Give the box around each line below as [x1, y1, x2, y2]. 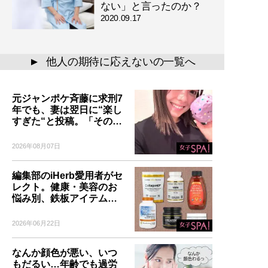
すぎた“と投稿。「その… [12, 115, 122, 126]
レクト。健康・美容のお [12, 181, 117, 192]
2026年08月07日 [12, 142, 60, 150]
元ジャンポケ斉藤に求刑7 [12, 93, 123, 103]
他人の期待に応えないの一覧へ [46, 56, 196, 68]
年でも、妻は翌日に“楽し [12, 104, 122, 115]
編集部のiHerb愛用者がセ [12, 170, 123, 181]
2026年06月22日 [12, 219, 60, 227]
